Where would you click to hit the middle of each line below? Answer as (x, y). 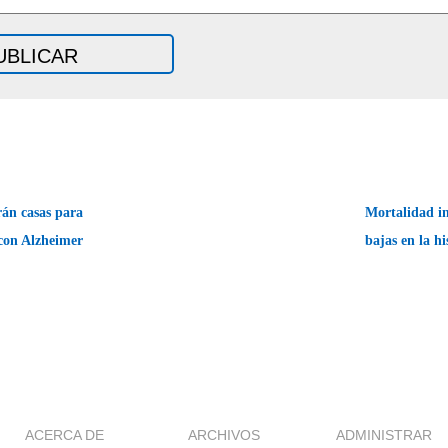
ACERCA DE (64, 434)
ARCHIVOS (224, 434)
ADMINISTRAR (384, 434)
